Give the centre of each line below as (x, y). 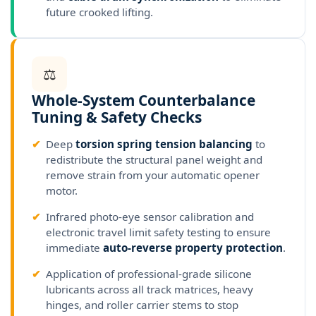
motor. (62, 191)
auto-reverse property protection (193, 248)
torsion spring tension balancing (164, 144)
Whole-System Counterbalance (144, 101)
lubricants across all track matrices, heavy (150, 290)
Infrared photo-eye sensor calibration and (150, 217)
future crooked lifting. (99, 12)
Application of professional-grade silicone (149, 274)
